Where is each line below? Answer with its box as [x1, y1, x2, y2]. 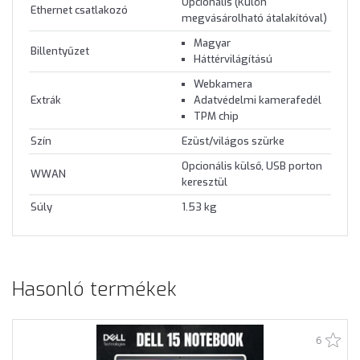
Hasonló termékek [12, 276, 177, 303]
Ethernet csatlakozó [31, 3, 128, 18]
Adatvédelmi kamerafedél [194, 93, 321, 108]
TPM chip [194, 109, 239, 124]
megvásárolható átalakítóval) [182, 11, 327, 26]
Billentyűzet [31, 44, 89, 59]
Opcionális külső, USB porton [182, 159, 322, 174]
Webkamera [194, 77, 252, 92]
